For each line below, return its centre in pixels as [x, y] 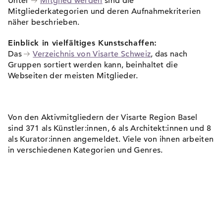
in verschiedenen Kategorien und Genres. [85, 150]
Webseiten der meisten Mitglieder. [73, 76]
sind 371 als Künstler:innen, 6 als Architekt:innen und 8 [110, 128]
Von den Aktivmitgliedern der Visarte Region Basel [103, 117]
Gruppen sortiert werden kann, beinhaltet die [93, 65]
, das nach [169, 54]
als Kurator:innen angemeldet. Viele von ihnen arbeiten [111, 139]
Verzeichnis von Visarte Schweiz [92, 54]
